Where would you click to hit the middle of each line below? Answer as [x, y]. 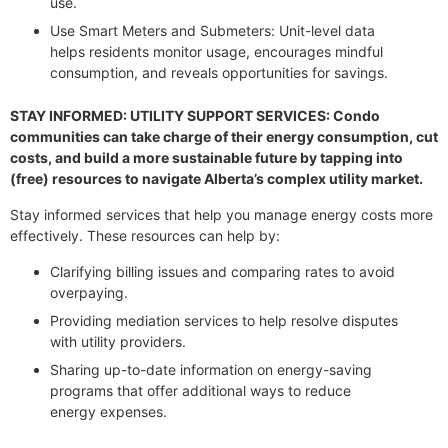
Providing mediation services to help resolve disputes [224, 321]
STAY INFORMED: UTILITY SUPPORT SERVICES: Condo [195, 116]
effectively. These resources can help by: [145, 236]
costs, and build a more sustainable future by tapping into [206, 158]
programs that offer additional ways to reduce [200, 391]
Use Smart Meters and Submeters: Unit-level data [212, 31]
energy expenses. [108, 412]
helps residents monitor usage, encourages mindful [216, 52]
